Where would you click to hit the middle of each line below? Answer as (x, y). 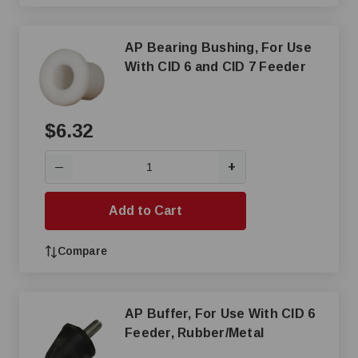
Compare (82, 251)
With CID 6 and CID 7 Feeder (215, 67)
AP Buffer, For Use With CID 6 (220, 314)
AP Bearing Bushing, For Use (218, 48)
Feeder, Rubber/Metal (194, 333)
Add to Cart (145, 211)
